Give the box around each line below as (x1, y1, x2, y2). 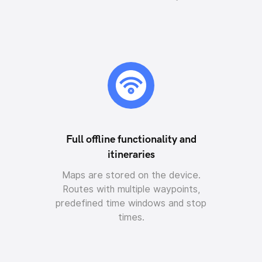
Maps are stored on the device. (61, 170, 201, 181)
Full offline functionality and (65, 133, 196, 146)
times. (118, 212, 144, 223)
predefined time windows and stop (56, 198, 206, 209)
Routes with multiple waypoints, (62, 184, 200, 195)
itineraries (107, 149, 155, 161)
